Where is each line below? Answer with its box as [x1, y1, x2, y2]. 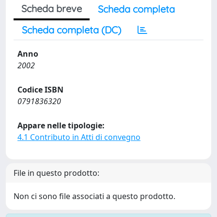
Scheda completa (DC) [22, 24, 121, 36]
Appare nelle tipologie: [17, 120, 105, 131]
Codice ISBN [17, 84, 63, 95]
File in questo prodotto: [14, 168, 99, 178]
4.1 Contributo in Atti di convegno [17, 132, 140, 142]
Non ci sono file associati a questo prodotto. [14, 191, 175, 201]
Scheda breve [21, 2, 82, 15]
